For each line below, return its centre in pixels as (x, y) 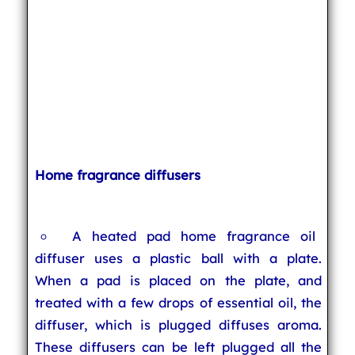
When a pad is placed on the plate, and (178, 280)
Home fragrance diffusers (117, 175)
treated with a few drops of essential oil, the (178, 302)
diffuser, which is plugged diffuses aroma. (178, 324)
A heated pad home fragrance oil (194, 236)
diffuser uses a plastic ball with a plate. (178, 258)
